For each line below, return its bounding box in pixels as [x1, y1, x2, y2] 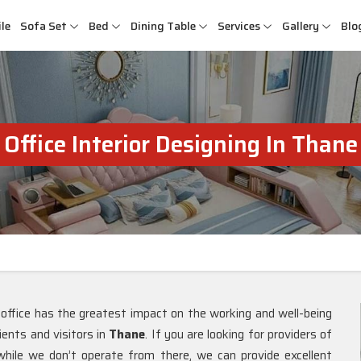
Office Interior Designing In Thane [3, 127, 358, 162]
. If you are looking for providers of [145, 325, 333, 344]
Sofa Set [20, 17, 67, 35]
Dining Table [131, 17, 196, 35]
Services [218, 17, 260, 35]
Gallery [282, 17, 319, 35]
